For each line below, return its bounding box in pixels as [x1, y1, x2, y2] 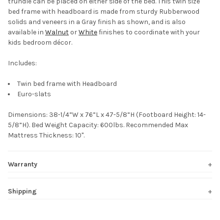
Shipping [8, 187, 37, 195]
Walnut [45, 27, 69, 36]
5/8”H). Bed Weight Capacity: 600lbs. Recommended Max [8, 120, 188, 129]
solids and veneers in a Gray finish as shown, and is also [8, 17, 186, 26]
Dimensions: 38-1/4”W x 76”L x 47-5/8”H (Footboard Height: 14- [8, 110, 206, 119]
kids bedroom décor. [8, 38, 72, 47]
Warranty [8, 160, 37, 168]
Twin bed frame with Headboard [17, 79, 117, 88]
